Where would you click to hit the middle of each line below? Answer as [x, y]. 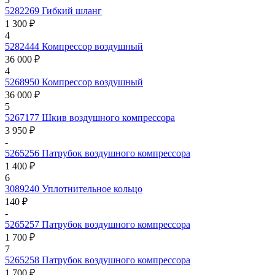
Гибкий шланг [72, 10]
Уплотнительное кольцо [92, 188]
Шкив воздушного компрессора [108, 117]
